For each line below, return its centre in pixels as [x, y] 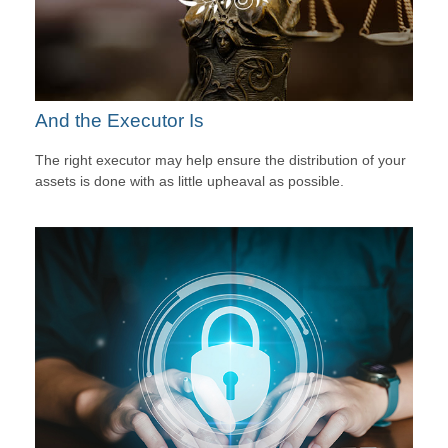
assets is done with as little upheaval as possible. [189, 181]
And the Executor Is [119, 120]
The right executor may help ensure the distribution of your [220, 160]
